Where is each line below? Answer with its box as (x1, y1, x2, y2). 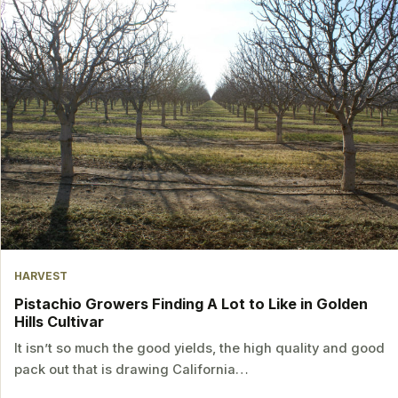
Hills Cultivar (14, 312, 105, 330)
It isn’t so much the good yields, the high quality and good (14, 340, 386, 357)
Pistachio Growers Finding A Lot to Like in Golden (14, 294, 369, 313)
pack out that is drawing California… (14, 362, 250, 378)
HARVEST (14, 270, 68, 283)
